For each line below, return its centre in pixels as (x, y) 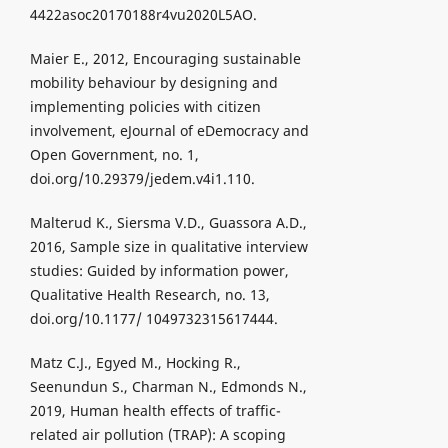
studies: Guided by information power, (159, 271)
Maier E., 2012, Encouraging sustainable (165, 59)
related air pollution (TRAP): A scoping (157, 435)
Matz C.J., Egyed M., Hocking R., (135, 363)
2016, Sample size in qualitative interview (168, 247)
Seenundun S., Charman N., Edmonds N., (168, 387)
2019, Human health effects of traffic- (155, 411)
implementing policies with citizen (145, 107)
